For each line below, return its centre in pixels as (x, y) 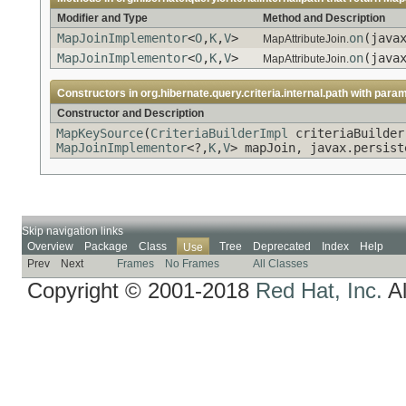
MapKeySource (100, 133)
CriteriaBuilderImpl (219, 133)
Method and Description (324, 18)
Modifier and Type (102, 18)
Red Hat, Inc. (319, 291)
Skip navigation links (72, 231)
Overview (50, 246)
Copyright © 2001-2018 (141, 291)
